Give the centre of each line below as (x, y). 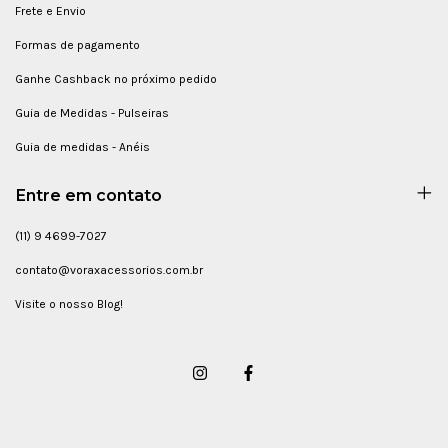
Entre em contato (89, 196)
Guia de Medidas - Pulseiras (92, 113)
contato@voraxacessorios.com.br (109, 270)
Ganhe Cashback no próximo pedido (116, 79)
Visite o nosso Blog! (69, 304)
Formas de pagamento (77, 45)
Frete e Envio (50, 11)
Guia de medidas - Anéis (82, 147)
